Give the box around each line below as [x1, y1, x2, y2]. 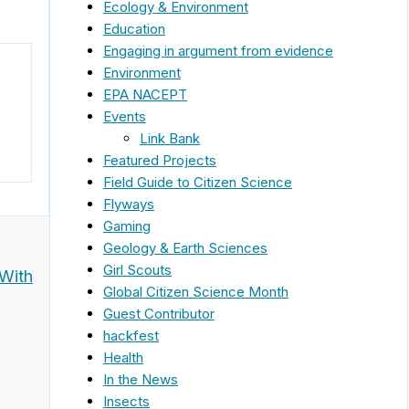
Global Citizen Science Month [103, 282, 288, 300]
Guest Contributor [103, 304, 215, 322]
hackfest [103, 326, 159, 344]
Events [103, 107, 146, 125]
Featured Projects [103, 151, 216, 169]
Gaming [103, 216, 151, 235]
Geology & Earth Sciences [103, 238, 267, 257]
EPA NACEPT [103, 85, 187, 103]
